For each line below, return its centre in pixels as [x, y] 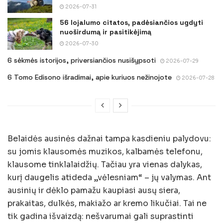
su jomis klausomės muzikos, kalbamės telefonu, [105, 152]
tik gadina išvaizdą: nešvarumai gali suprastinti [101, 217]
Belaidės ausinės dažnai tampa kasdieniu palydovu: [109, 139]
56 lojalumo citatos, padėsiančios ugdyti [131, 23]
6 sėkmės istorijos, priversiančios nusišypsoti [82, 60]
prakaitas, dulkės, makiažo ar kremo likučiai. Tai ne [107, 204]
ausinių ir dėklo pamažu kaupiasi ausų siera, [94, 191]
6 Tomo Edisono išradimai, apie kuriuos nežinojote [90, 77]
